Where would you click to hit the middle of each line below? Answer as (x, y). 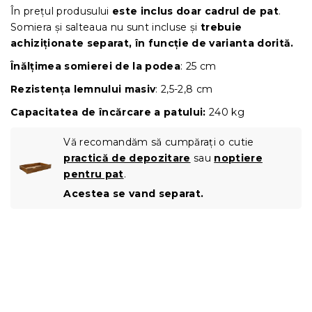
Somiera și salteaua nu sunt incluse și (106, 27)
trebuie (221, 27)
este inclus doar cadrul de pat (195, 11)
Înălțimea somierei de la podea (95, 66)
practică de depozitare (127, 158)
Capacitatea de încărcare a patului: (108, 112)
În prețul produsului (61, 11)
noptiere (238, 158)
